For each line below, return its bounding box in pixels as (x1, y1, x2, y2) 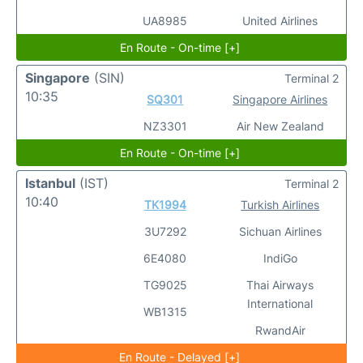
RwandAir (254, 323, 305, 337)
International (247, 297, 314, 310)
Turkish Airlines (241, 198, 320, 211)
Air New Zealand (236, 119, 324, 133)
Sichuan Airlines (238, 224, 322, 238)
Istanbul (25, 175, 75, 191)
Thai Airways (246, 278, 314, 292)
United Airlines (242, 14, 318, 28)
